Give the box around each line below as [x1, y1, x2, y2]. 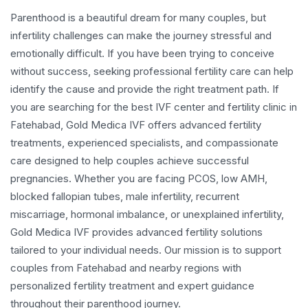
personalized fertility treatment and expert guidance [10, 278, 254, 292]
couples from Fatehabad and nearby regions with [10, 261, 241, 274]
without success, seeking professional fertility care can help [10, 64, 294, 78]
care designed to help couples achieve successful [10, 153, 249, 167]
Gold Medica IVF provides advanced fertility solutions [10, 225, 263, 239]
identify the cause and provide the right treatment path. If [10, 82, 279, 96]
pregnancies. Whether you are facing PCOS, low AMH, [10, 171, 267, 185]
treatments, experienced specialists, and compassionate [10, 135, 278, 149]
